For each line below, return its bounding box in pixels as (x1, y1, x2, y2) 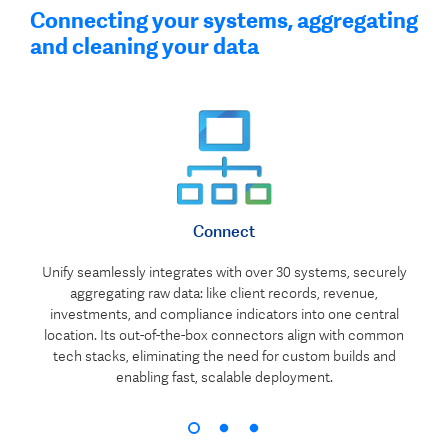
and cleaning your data (30, 33, 259, 60)
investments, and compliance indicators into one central (49, 306, 399, 322)
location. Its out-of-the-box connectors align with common (44, 327, 404, 343)
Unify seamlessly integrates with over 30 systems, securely (41, 264, 407, 280)
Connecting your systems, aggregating (30, 7, 418, 34)
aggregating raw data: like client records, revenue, (70, 285, 378, 301)
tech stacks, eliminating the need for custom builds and (52, 348, 396, 364)
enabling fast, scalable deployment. (115, 369, 333, 385)
